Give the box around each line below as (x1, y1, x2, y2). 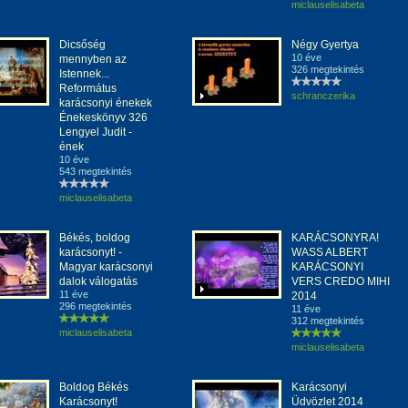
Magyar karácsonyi (59, 260, 153, 273)
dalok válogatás (59, 275, 138, 288)
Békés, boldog (59, 231, 130, 244)
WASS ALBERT (291, 246, 368, 259)
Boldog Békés (59, 381, 128, 393)
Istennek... (59, 67, 109, 80)
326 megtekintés (291, 64, 364, 75)
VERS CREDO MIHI (291, 275, 390, 288)
